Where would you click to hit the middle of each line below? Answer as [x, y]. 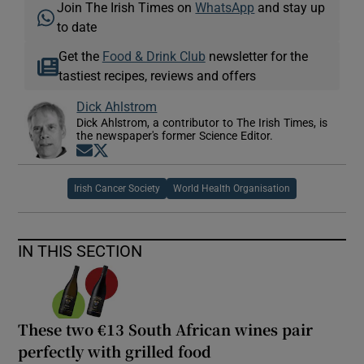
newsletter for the [256, 56]
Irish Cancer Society [117, 188]
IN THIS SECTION [80, 251]
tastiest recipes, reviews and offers [157, 75]
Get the [80, 56]
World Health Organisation [232, 188]
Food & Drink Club [154, 56]
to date [77, 26]
